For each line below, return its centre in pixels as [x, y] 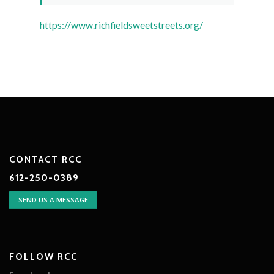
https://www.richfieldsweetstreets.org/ [122, 24]
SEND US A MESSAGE [53, 199]
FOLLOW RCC [43, 257]
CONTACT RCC [46, 159]
